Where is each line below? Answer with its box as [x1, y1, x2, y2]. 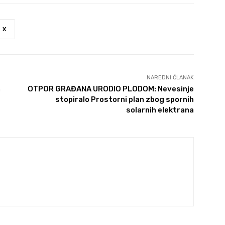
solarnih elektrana [126, 105, 194, 115]
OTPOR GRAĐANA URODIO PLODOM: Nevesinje [27, 84, 194, 94]
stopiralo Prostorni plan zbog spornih [55, 95, 194, 104]
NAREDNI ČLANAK [146, 74, 194, 81]
